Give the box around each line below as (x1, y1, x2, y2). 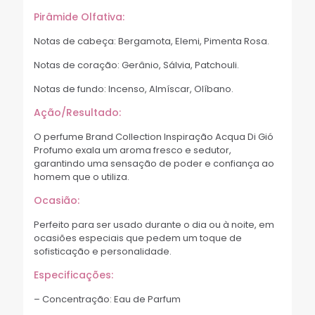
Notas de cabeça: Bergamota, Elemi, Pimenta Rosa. (34, 34, 269, 49)
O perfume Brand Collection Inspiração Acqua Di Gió (34, 130, 274, 144)
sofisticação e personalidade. (34, 245, 172, 259)
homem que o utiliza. (34, 170, 129, 184)
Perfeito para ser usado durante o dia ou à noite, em (34, 218, 274, 232)
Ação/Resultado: (34, 105, 121, 120)
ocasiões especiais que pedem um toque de (34, 231, 242, 245)
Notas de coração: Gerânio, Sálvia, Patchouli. (34, 58, 239, 72)
